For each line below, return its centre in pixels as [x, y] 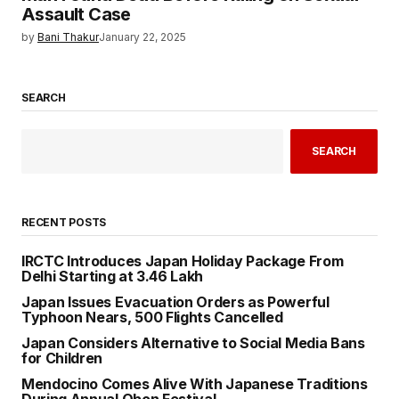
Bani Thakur [68, 37]
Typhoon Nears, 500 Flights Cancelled [152, 317]
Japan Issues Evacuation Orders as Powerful [175, 301]
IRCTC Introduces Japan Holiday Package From [183, 261]
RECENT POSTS [64, 222]
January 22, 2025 [142, 37]
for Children [62, 358]
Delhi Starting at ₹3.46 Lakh [113, 276]
